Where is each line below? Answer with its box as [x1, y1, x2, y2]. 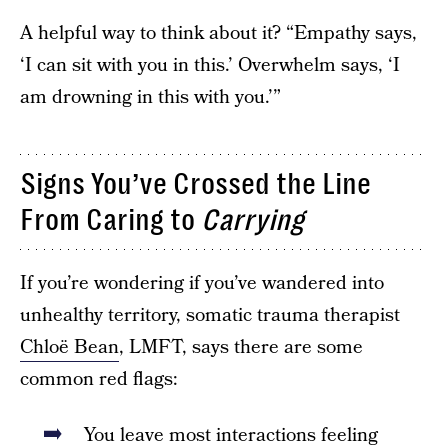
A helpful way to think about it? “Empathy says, [20, 20, 417, 47]
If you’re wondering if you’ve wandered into [20, 270, 384, 297]
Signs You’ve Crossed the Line [20, 167, 371, 201]
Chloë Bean [20, 334, 119, 361]
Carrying [201, 203, 304, 237]
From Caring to [20, 203, 201, 237]
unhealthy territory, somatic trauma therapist [20, 302, 400, 329]
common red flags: [20, 366, 178, 393]
